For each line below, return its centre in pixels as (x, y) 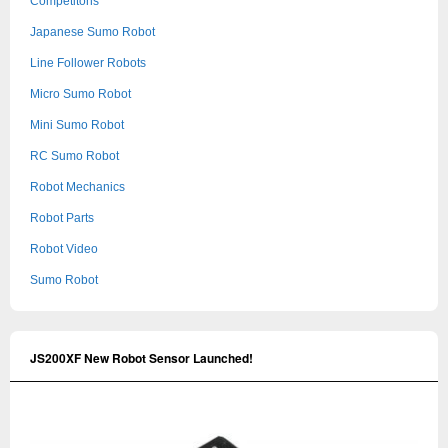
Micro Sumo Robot (80, 93)
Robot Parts (62, 217)
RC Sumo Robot (74, 155)
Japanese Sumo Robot (92, 31)
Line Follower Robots (88, 62)
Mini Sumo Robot (77, 124)
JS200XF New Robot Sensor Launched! (141, 357)
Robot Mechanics (77, 186)
